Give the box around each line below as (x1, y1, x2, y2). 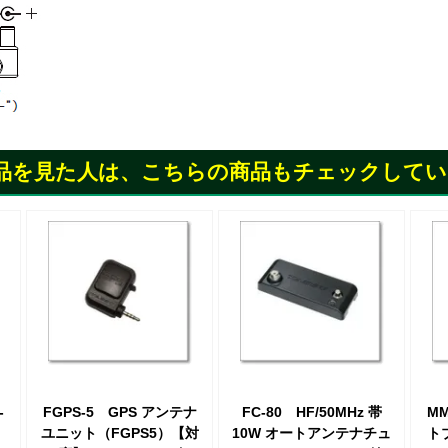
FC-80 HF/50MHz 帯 (241, 403, 382, 420)
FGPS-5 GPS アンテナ (42, 403, 197, 420)
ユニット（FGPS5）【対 (40, 424, 199, 441)
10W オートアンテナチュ (232, 424, 391, 441)
